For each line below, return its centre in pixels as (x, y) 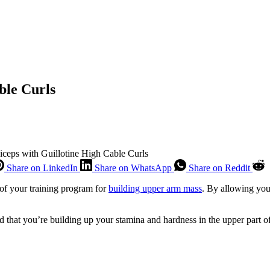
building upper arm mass (155, 188)
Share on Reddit (219, 168)
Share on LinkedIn (42, 168)
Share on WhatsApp (133, 168)
